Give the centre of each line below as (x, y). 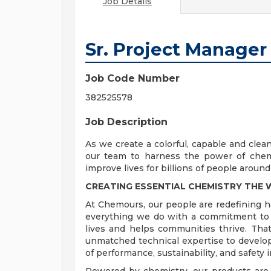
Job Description (126, 122)
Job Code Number (132, 78)
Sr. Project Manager (176, 49)
